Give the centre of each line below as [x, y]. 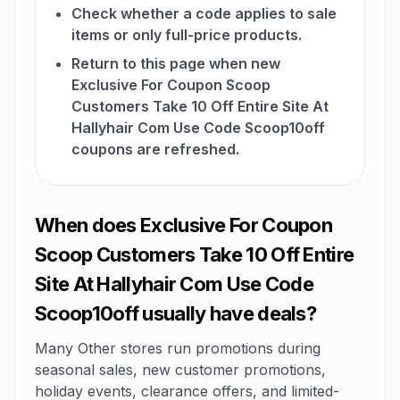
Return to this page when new [176, 63]
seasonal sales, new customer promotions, [180, 370]
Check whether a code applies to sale [204, 13]
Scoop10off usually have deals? [175, 313]
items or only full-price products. [187, 35]
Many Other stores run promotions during [178, 348]
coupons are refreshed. [155, 149]
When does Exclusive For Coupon [183, 225]
